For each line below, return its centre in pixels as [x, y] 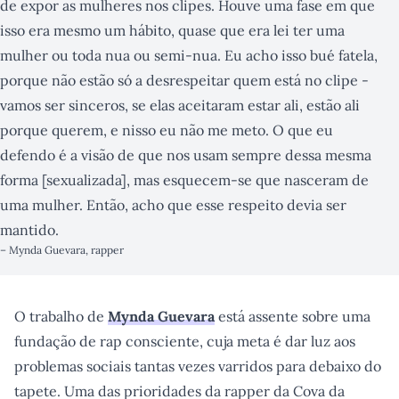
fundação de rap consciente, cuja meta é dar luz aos [185, 341]
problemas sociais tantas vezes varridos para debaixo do [198, 366]
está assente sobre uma [293, 316]
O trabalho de [61, 316]
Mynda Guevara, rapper [66, 250]
